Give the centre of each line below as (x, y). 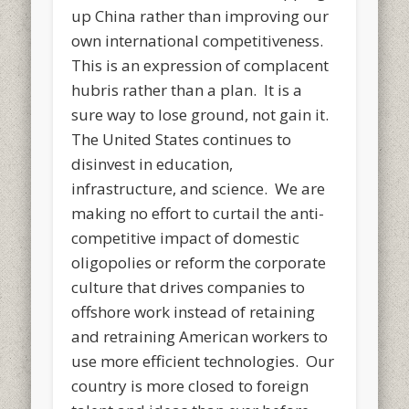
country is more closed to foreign (190, 385)
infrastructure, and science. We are (199, 188)
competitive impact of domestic (186, 237)
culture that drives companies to (189, 287)
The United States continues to (182, 139)
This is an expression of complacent (200, 65)
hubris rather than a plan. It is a (187, 89)
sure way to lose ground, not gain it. (202, 114)
